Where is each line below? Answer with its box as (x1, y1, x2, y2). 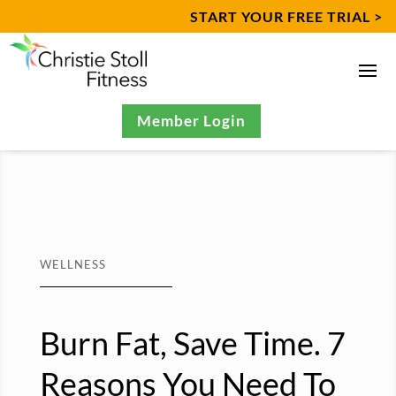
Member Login (137, 111, 246, 131)
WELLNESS (39, 257, 106, 272)
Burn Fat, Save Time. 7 (39, 324, 346, 363)
